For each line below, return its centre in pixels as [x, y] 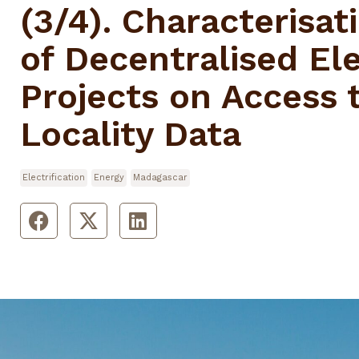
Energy [109, 177]
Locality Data [130, 133]
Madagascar [160, 177]
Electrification [53, 177]
